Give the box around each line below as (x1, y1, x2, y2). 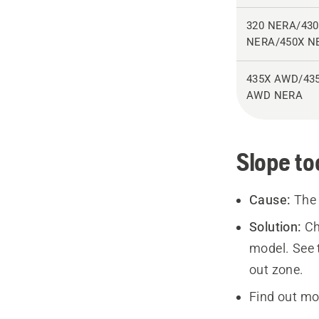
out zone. (249, 262, 304, 277)
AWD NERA (246, 89, 303, 102)
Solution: (249, 219, 302, 234)
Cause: (249, 192, 291, 207)
